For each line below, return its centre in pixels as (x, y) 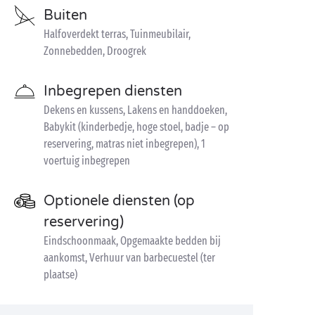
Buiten (65, 15)
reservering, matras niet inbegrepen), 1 (124, 144)
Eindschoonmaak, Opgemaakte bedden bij (132, 241)
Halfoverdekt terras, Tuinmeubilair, (117, 34)
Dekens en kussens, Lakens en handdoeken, (135, 110)
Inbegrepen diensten (113, 91)
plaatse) (60, 275)
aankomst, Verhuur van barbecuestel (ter (129, 258)
